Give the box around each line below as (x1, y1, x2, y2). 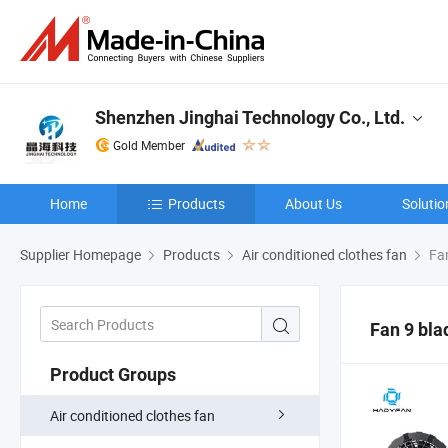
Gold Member (113, 137, 185, 153)
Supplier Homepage (20, 245, 141, 264)
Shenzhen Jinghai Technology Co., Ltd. (95, 107, 405, 128)
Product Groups (50, 363, 176, 385)
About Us (285, 194, 342, 213)
